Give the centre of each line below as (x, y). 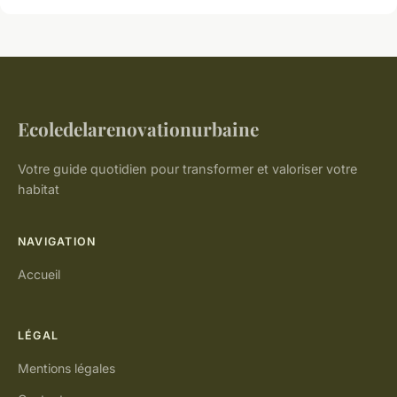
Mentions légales (66, 368)
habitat (39, 189)
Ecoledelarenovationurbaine (138, 128)
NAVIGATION (57, 241)
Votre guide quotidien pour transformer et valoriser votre (187, 168)
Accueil (39, 274)
